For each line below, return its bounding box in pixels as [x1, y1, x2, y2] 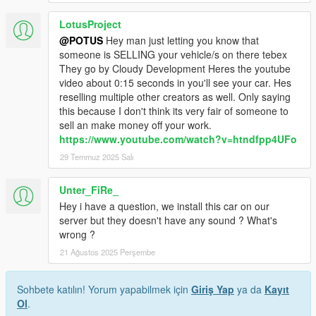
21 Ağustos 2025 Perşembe [60, 245, 155, 257]
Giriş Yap [191, 281, 234, 296]
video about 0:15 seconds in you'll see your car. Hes [59, 75, 291, 90]
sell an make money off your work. [59, 117, 212, 132]
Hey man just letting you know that [103, 32, 259, 47]
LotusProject [59, 16, 121, 31]
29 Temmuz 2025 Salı [60, 150, 133, 162]
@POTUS [59, 32, 103, 47]
